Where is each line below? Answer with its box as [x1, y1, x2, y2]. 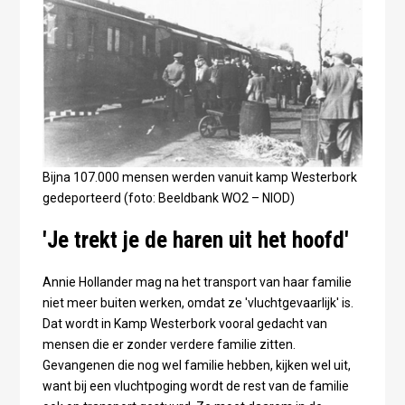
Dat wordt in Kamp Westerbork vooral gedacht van [42, 316, 327, 332]
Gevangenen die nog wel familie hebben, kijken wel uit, [42, 358, 351, 373]
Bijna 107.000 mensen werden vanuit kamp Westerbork [42, 170, 357, 185]
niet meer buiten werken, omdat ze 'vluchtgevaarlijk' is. [42, 296, 353, 311]
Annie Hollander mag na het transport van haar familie [42, 275, 352, 290]
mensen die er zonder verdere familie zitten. [42, 337, 296, 353]
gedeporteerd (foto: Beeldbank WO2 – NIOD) [42, 191, 297, 206]
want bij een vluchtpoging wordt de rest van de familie [42, 379, 349, 394]
